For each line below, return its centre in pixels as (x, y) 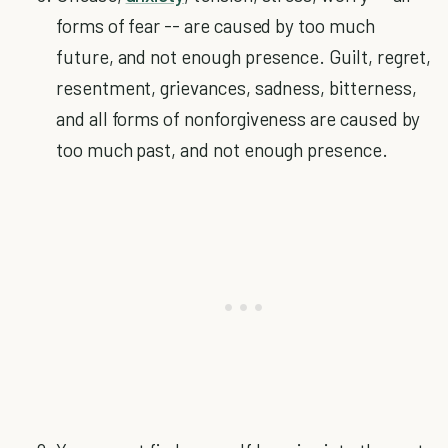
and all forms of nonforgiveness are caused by (238, 118)
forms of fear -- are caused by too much (215, 25)
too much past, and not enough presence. (222, 149)
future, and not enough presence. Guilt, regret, (244, 56)
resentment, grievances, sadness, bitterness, (236, 87)
